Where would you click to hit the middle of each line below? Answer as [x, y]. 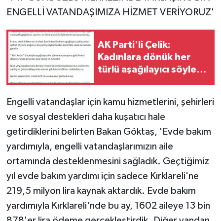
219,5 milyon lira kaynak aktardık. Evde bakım [101, 191]
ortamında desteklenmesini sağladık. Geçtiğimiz [108, 162]
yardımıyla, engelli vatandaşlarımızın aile [90, 147]
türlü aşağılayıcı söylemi [152, 69]
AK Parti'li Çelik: [134, 45]
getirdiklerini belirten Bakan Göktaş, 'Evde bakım [109, 132]
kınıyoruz [119, 82]
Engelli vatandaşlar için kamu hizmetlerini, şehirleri [110, 102]
